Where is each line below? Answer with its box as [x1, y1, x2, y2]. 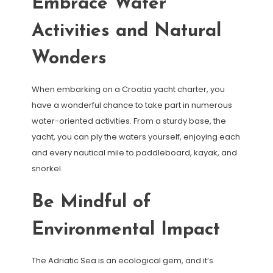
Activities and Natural [31, 22, 221, 41]
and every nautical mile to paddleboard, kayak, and [31, 147, 237, 159]
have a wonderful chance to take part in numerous [31, 99, 232, 112]
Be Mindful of [31, 193, 151, 213]
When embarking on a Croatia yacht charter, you [31, 83, 225, 96]
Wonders [31, 49, 107, 69]
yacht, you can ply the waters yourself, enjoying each [31, 131, 240, 143]
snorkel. [31, 163, 63, 175]
